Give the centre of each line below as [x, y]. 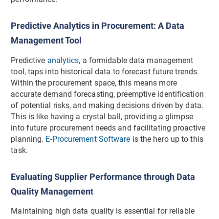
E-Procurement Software [88, 139]
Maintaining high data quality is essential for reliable [103, 211]
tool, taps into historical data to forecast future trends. [105, 72]
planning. [28, 139]
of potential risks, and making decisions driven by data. [107, 105]
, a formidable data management [136, 60]
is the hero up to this [167, 139]
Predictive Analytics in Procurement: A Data [98, 26]
